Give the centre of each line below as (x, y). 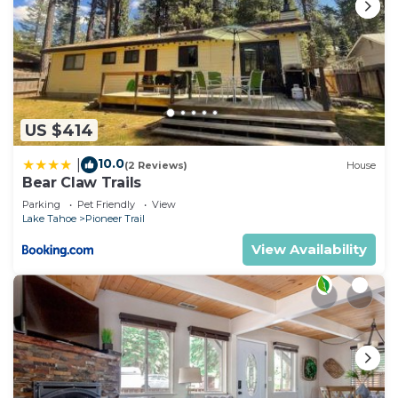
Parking (41, 205)
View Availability (309, 250)
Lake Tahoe (49, 219)
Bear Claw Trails (82, 183)
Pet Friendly (106, 205)
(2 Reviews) (156, 165)
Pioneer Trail (115, 219)
